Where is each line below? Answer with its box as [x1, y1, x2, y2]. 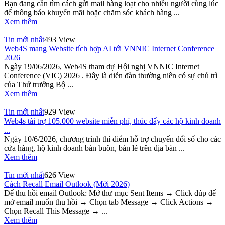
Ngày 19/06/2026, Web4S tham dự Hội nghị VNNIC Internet [4, 62, 199, 71]
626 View [44, 170, 75, 179]
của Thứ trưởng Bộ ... [4, 80, 73, 89]
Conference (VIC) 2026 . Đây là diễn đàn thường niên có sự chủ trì [4, 71, 217, 80]
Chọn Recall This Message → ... [4, 206, 107, 215]
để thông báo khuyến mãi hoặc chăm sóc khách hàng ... [4, 8, 180, 17]
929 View [44, 107, 75, 116]
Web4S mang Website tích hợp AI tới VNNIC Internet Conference [4, 44, 214, 53]
